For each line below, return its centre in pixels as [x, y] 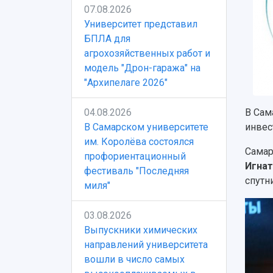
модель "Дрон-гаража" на [142, 68]
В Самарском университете [146, 127]
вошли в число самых [134, 259]
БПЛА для [107, 39]
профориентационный [135, 156]
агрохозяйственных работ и [147, 53]
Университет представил [141, 24]
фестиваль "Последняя [136, 171]
